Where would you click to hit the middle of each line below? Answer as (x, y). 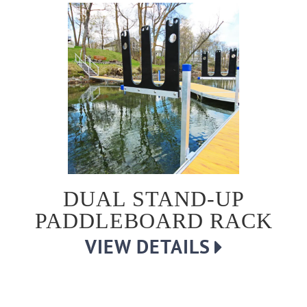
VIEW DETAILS (148, 246)
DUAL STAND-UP (153, 199)
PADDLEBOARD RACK (153, 221)
